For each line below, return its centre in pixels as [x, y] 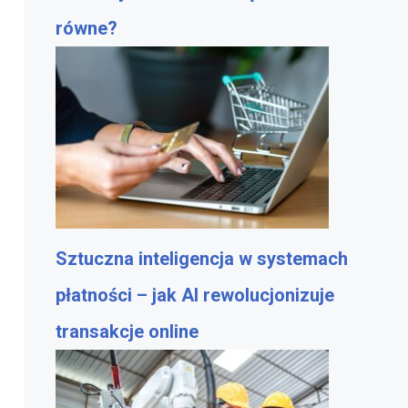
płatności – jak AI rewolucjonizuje [195, 295]
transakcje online [127, 331]
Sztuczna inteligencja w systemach [202, 259]
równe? [87, 28]
